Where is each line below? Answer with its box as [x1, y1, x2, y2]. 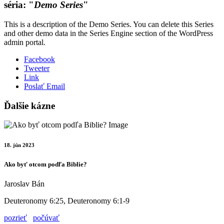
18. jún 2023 [4, 142, 34, 148]
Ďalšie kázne [4, 100, 55, 111]
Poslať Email [24, 81, 65, 90]
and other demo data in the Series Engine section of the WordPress [4, 28, 213, 37]
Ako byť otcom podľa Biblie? [4, 160, 87, 168]
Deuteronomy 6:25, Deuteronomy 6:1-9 [4, 196, 129, 205]
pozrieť [4, 213, 27, 222]
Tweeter [24, 63, 49, 72]
